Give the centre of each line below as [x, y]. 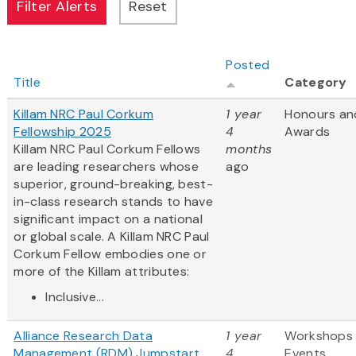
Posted [248, 65]
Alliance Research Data [83, 336]
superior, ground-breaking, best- [113, 184]
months [249, 149]
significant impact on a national [108, 219]
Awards [308, 132]
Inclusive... [75, 297]
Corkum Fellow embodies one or [110, 254]
